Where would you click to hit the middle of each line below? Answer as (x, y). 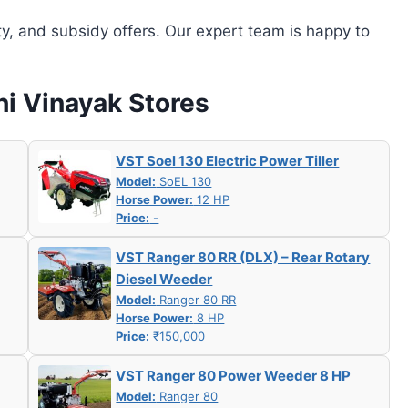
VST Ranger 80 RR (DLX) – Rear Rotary (243, 257)
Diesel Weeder (164, 279)
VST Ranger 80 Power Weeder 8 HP (234, 375)
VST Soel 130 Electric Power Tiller (228, 160)
